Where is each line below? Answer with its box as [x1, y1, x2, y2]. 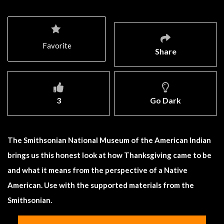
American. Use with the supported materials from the [7, 180, 194, 189]
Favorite [42, 40, 71, 50]
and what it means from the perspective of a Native [7, 165, 187, 174]
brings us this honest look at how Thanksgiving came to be [7, 150, 211, 159]
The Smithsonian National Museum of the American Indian [7, 135, 211, 144]
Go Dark [150, 95, 181, 105]
